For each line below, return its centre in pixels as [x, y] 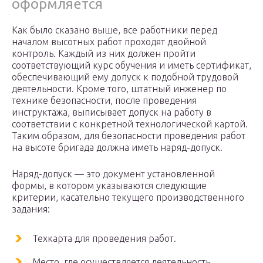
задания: [31, 209]
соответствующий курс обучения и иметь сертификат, [131, 65]
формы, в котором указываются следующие [109, 186]
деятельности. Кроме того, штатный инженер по [119, 89]
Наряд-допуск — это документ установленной [113, 174]
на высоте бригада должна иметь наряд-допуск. [117, 148]
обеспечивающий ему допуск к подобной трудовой [125, 77]
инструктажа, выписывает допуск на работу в [112, 112]
